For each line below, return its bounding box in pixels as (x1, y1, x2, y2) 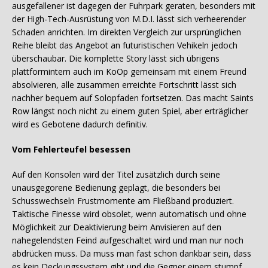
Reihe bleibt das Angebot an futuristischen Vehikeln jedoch (12, 39, 237, 51)
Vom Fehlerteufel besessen (12, 144, 130, 156)
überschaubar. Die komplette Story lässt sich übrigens (12, 53, 220, 65)
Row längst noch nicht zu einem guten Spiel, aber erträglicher (12, 105, 248, 117)
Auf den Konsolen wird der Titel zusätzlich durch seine (12, 169, 220, 181)
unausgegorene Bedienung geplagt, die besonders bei (12, 182, 220, 194)
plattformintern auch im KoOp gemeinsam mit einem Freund (12, 66, 246, 78)
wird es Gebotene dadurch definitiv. (12, 118, 148, 130)
